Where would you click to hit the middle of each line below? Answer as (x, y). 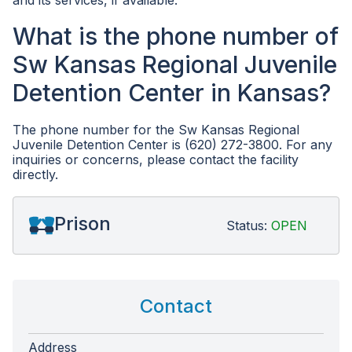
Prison (82, 224)
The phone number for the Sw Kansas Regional (156, 130)
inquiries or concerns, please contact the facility (156, 159)
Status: (249, 225)
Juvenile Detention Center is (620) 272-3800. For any (172, 145)
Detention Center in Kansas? (172, 93)
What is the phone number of (176, 36)
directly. (35, 174)
